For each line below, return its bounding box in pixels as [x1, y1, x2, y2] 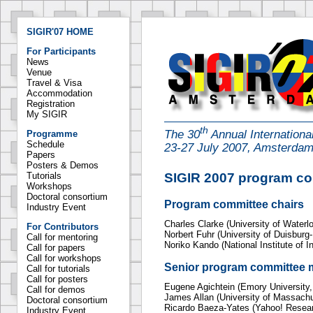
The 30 [164, 127, 200, 141]
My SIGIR [27, 109, 67, 119]
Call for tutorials [27, 263, 90, 274]
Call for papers [27, 242, 85, 253]
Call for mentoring [27, 232, 98, 242]
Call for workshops [27, 253, 101, 263]
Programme [27, 129, 78, 139]
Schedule [27, 139, 64, 150]
